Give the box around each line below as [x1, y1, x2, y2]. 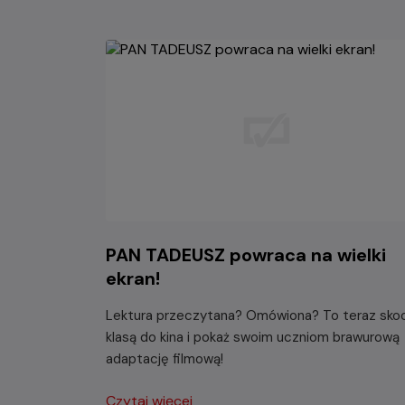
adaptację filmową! [106, 349, 223, 368]
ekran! [106, 266, 160, 290]
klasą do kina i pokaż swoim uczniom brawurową [106, 327, 400, 346]
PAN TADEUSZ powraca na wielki [106, 242, 386, 267]
